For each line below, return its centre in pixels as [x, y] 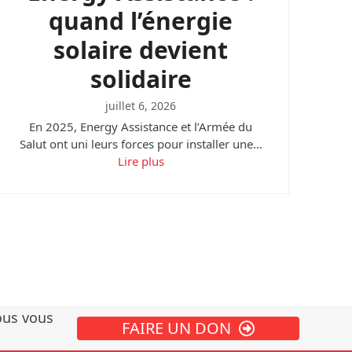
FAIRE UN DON [177, 328]
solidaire [141, 79]
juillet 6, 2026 [141, 106]
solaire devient [141, 50]
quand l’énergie [141, 21]
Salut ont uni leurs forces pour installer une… [141, 144]
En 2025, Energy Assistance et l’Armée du [141, 127]
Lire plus [141, 161]
